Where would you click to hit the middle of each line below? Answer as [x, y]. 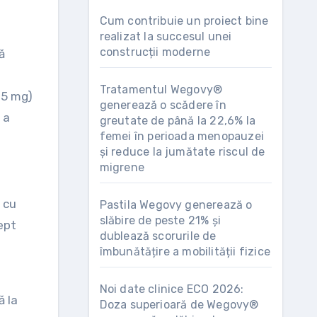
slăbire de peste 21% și [160, 220]
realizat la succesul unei [166, 36]
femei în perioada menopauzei [182, 136]
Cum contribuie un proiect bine [184, 21]
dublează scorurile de [158, 236]
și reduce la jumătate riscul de [182, 152]
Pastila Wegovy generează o [176, 205]
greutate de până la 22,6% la [178, 121]
